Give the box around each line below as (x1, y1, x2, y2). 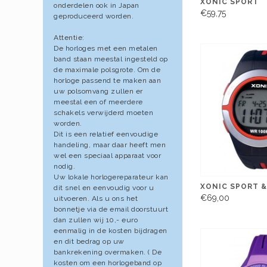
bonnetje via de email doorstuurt (54, 204, 168, 213)
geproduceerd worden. (54, 11, 133, 20)
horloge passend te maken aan (54, 76, 161, 85)
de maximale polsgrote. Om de (54, 65, 160, 74)
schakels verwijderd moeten (54, 108, 153, 117)
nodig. (54, 162, 75, 170)
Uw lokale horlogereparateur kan (54, 172, 169, 181)
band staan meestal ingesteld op (54, 54, 168, 63)
